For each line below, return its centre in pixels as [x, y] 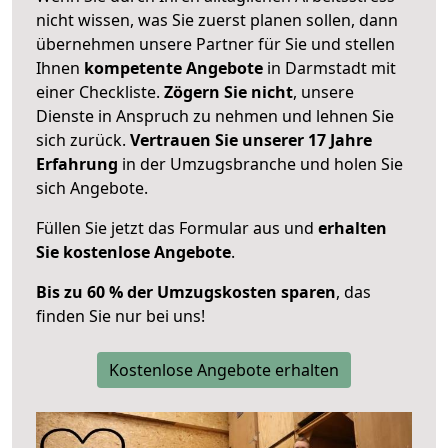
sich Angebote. [92, 187]
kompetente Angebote [173, 67]
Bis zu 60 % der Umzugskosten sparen [186, 291]
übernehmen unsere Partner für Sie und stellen [215, 43]
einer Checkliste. [100, 91]
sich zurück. [83, 139]
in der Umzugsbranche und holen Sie [260, 163]
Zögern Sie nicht [228, 91]
